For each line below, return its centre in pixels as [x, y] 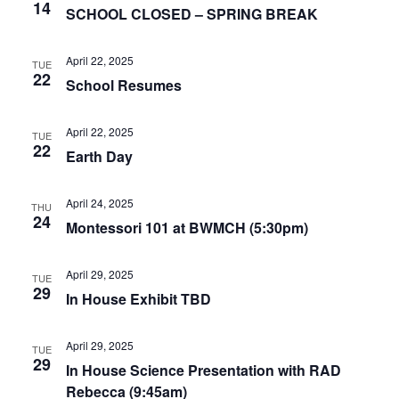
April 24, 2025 [99, 202]
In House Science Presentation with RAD [203, 370]
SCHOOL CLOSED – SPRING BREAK [191, 13]
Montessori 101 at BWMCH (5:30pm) [187, 227]
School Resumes [123, 85]
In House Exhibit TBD [138, 298]
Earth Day [99, 156]
